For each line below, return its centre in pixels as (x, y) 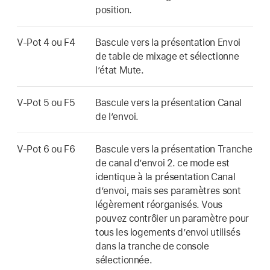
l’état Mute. (120, 70)
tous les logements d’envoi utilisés (168, 232)
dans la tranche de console (152, 246)
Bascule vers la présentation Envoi (168, 42)
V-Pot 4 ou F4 (46, 42)
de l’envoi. (117, 116)
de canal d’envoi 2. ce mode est (162, 163)
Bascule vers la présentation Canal (168, 102)
